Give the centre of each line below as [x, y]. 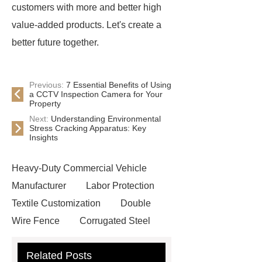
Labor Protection [120, 186]
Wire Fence [36, 221]
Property [45, 104]
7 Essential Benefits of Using [119, 85]
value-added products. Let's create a [87, 25]
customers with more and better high [87, 7]
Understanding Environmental [106, 119]
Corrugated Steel [115, 221]
